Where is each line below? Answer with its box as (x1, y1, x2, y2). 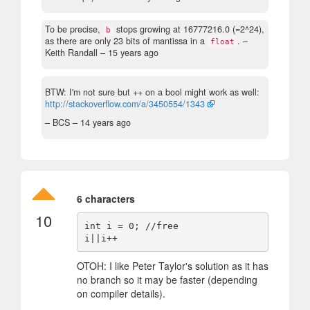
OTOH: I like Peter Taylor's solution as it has (77, 259, 268, 273)
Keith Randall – (45, 46, 108, 60)
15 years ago (108, 46, 158, 60)
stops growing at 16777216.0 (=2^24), (113, 23, 264, 36)
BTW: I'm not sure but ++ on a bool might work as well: (45, 86, 259, 99)
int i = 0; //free (84, 220, 179, 231)
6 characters (77, 192, 135, 206)
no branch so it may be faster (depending (77, 273, 257, 287)
